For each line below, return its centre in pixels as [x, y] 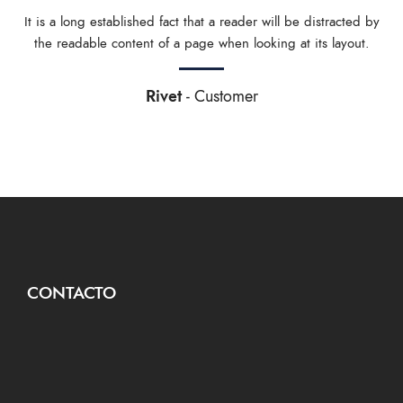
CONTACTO [72, 293]
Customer [226, 96]
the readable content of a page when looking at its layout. [201, 44]
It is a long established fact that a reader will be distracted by [201, 22]
